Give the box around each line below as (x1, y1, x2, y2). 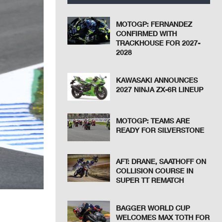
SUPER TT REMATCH (116, 176, 184, 185)
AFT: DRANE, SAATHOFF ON (116, 157, 207, 166)
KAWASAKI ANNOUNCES (116, 76, 198, 84)
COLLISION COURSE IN (116, 166, 194, 175)
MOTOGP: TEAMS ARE (116, 116, 190, 125)
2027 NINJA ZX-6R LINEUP (116, 85, 204, 94)
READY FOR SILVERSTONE (116, 126, 205, 135)
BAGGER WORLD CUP (116, 204, 190, 213)
